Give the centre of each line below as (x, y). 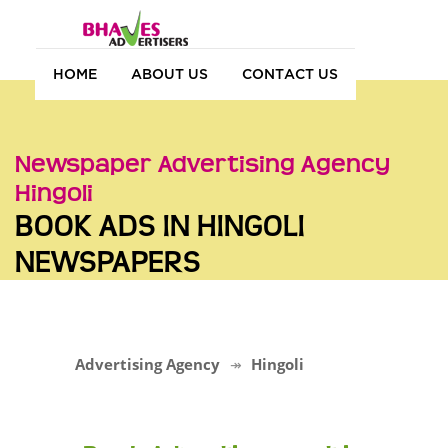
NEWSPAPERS (108, 262)
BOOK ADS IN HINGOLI (160, 226)
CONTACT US (290, 73)
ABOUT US (169, 73)
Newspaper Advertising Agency (202, 164)
